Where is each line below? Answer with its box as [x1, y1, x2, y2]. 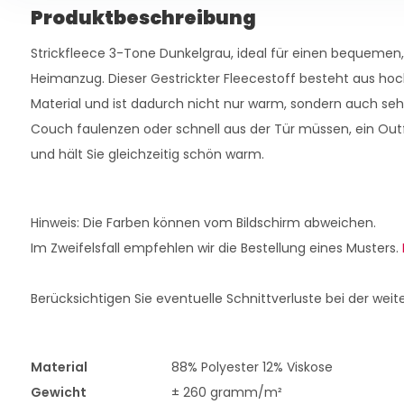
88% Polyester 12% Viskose [170, 358, 333, 376]
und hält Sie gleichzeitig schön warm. [30, 145, 264, 163]
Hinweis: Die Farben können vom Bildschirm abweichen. [30, 214, 376, 232]
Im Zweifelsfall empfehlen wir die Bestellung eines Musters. [30, 239, 402, 257]
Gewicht [30, 383, 87, 401]
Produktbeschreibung [30, 5, 256, 31]
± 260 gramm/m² [170, 383, 282, 401]
